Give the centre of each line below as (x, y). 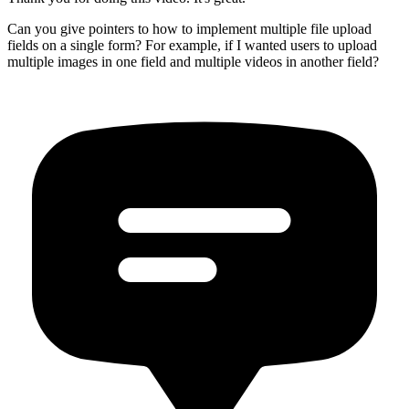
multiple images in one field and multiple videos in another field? (193, 62)
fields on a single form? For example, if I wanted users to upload (192, 46)
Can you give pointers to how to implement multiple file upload (189, 29)
